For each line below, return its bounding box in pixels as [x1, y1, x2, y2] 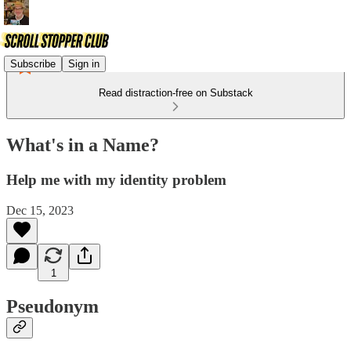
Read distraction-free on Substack [98, 87, 253, 99]
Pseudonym [6, 296, 99, 317]
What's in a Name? [6, 134, 159, 155]
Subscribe [10, 57, 56, 70]
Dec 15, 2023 [6, 203, 74, 217]
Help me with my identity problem [6, 171, 226, 188]
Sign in [68, 57, 100, 70]
